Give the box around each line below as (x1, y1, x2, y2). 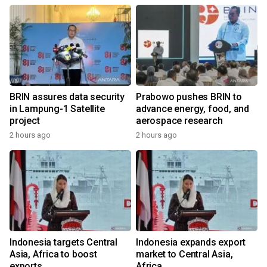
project (10, 115, 40, 126)
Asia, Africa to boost (10, 249, 97, 260)
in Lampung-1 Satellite (10, 103, 105, 114)
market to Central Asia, (136, 249, 233, 260)
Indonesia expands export (136, 237, 246, 248)
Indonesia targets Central (10, 237, 117, 248)
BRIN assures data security (10, 91, 125, 103)
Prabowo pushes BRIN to (136, 91, 242, 103)
